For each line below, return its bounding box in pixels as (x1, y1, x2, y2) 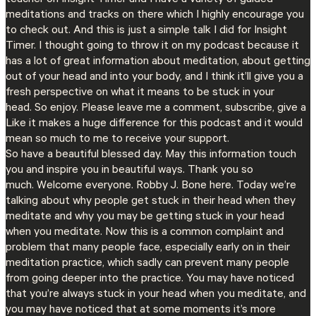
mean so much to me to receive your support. (6, 133, 232, 146)
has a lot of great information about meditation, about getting (6, 55, 310, 68)
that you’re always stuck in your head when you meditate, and (6, 288, 306, 301)
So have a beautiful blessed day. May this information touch (6, 148, 296, 162)
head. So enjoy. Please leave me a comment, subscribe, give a (6, 102, 306, 115)
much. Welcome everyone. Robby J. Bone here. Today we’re (6, 179, 296, 193)
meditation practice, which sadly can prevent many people (6, 257, 289, 270)
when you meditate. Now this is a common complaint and (6, 226, 284, 239)
